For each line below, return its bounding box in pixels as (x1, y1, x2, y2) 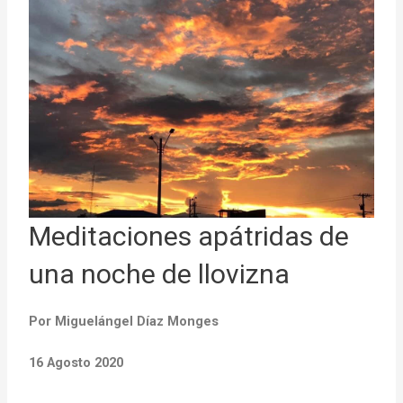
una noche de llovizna (29, 257, 291, 290)
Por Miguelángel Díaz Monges (29, 312, 219, 329)
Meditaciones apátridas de (29, 219, 350, 252)
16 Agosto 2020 (29, 354, 124, 372)
